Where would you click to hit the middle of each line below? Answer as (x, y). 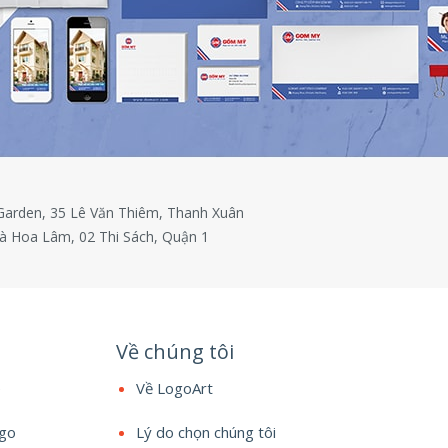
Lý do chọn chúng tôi (205, 432)
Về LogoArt (174, 388)
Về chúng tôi (174, 351)
